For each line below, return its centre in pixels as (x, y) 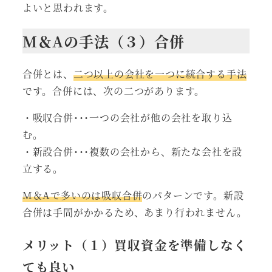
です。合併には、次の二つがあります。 (114, 91)
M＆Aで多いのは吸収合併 (82, 195)
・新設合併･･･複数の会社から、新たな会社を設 (132, 152)
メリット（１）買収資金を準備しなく (134, 245)
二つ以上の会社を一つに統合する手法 (160, 74)
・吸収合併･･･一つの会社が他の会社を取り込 (127, 118)
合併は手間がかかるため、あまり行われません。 (134, 212)
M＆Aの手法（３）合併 (103, 41)
